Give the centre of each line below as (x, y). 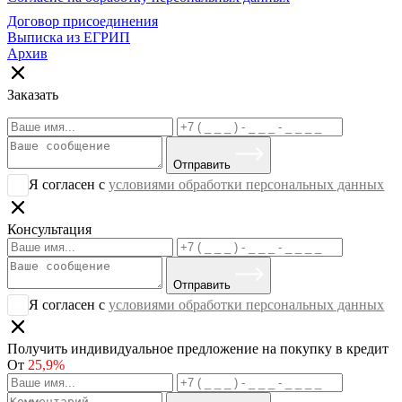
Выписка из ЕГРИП (69, 38)
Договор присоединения (83, 22)
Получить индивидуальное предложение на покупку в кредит (198, 348)
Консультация (49, 229)
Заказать (33, 95)
